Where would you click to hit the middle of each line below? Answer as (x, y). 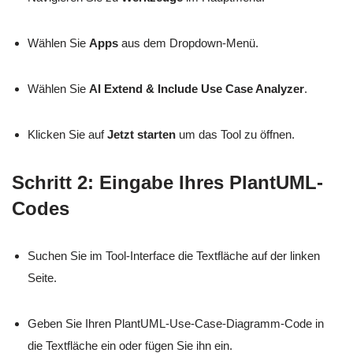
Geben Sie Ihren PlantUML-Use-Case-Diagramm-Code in (176, 324)
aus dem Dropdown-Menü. (188, 43)
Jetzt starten (141, 135)
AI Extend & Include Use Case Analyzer (197, 89)
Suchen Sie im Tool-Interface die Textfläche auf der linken (174, 256)
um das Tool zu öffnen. (235, 135)
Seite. (42, 278)
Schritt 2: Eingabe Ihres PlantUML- (167, 183)
